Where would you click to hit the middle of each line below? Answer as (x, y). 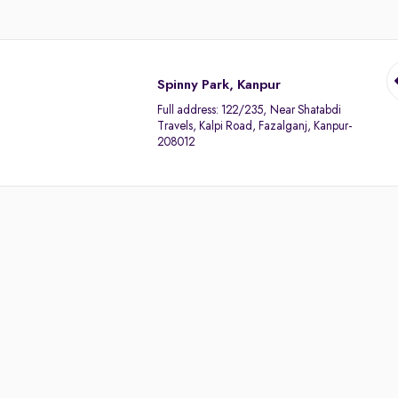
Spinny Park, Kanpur (219, 85)
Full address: (190, 110)
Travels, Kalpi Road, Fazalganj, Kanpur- (255, 126)
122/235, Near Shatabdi (282, 110)
